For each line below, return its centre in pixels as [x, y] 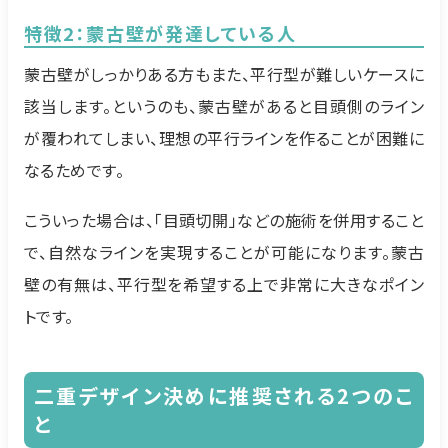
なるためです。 [74, 169]
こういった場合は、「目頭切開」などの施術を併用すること [224, 219]
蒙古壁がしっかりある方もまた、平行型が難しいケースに [224, 73]
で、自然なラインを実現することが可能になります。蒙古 [224, 251]
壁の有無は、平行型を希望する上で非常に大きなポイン [224, 283]
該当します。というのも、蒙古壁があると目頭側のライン [224, 105]
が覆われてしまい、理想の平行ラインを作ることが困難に [224, 137]
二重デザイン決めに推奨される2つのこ [224, 395]
